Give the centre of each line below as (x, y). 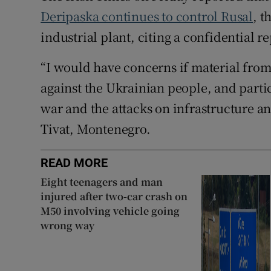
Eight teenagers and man (102, 181)
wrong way (68, 225)
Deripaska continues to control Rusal (147, 16)
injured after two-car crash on (114, 196)
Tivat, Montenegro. (96, 128)
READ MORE (74, 162)
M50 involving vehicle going (110, 211)
